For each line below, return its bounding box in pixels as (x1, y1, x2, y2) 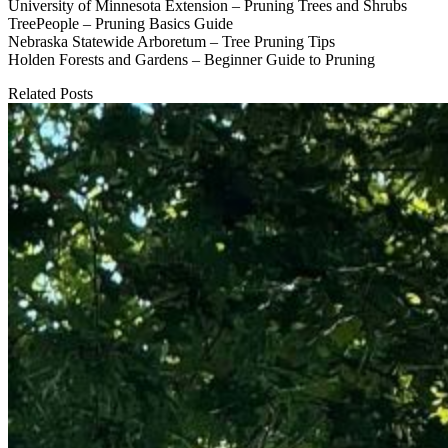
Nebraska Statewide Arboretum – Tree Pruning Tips (8, 32, 335, 50)
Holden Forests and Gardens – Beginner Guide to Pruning (8, 50, 375, 68)
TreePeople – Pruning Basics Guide (8, 14, 233, 32)
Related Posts (8, 84, 93, 102)
